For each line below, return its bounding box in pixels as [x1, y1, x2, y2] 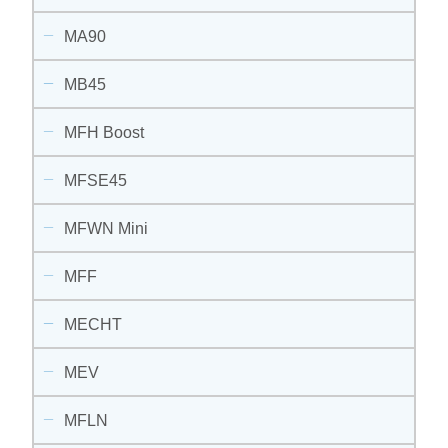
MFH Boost [64, 123, 145, 141]
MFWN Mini [64, 219, 149, 237]
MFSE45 [64, 171, 128, 189]
